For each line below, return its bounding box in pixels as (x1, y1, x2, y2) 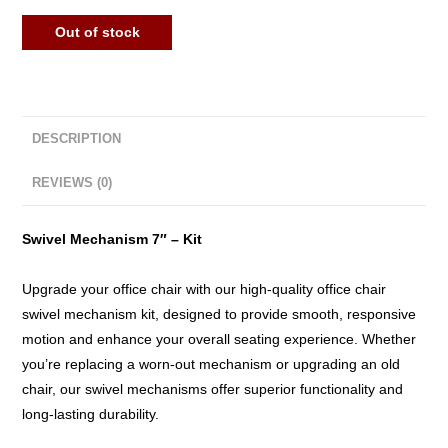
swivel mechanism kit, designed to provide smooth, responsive (22, 305, 417, 322)
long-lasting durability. (22, 405, 160, 422)
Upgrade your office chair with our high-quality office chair (22, 280, 387, 297)
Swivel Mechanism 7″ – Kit (22, 230, 203, 247)
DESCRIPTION (32, 131, 122, 146)
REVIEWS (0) (32, 175, 113, 190)
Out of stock (54, 23, 140, 40)
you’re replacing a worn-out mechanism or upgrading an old (22, 355, 401, 372)
